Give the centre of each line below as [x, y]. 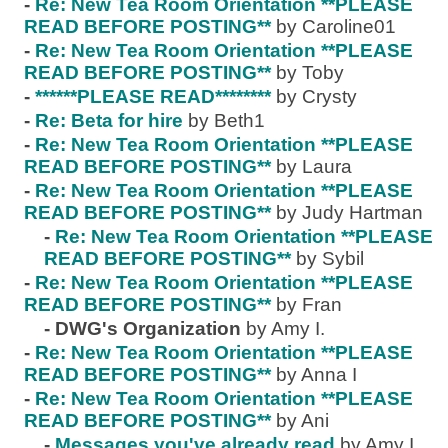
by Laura [314, 166]
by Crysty [316, 96]
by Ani [302, 420]
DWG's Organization [148, 328]
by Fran [309, 304]
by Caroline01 [336, 26]
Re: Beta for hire [109, 120]
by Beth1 [226, 120]
